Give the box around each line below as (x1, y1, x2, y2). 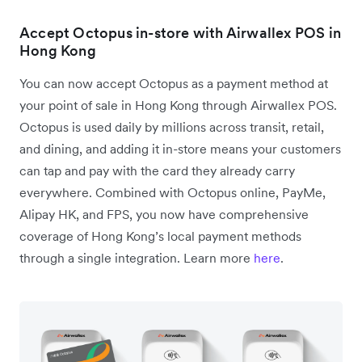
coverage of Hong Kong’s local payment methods (19, 227, 301, 244)
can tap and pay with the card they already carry (19, 162, 295, 179)
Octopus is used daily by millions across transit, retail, (19, 118, 324, 135)
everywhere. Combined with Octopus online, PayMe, (19, 183, 326, 200)
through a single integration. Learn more (19, 249, 254, 266)
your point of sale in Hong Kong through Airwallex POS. (19, 96, 337, 113)
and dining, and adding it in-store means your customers (19, 140, 341, 157)
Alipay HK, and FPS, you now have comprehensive (19, 205, 309, 222)
